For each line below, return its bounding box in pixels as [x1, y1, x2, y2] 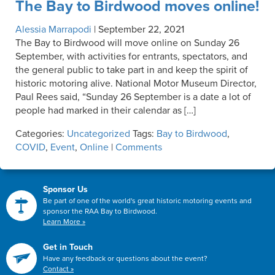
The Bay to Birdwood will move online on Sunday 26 [15, 36, 239, 49]
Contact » [43, 264, 74, 273]
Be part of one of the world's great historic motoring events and [43, 196, 252, 205]
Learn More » [43, 217, 85, 226]
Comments [115, 141, 162, 153]
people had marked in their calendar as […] [15, 104, 196, 117]
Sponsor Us [43, 184, 88, 195]
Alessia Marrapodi [15, 23, 91, 36]
